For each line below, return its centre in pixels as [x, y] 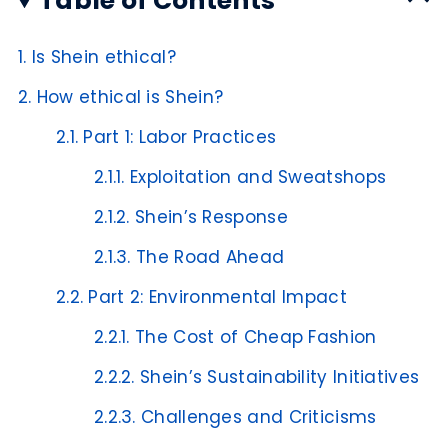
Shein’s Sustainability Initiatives [280, 377]
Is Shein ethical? [103, 57]
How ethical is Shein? [130, 97]
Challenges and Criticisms [259, 417]
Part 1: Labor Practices [180, 137]
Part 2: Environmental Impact [217, 297]
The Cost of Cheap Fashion [256, 337]
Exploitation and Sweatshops [258, 177]
